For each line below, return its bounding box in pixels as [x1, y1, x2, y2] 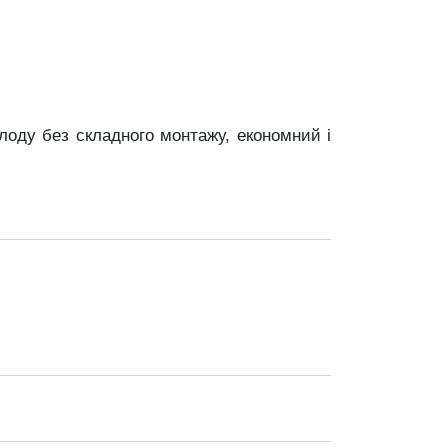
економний [236, 126, 327, 145]
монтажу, [160, 126, 237, 145]
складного [75, 126, 160, 145]
